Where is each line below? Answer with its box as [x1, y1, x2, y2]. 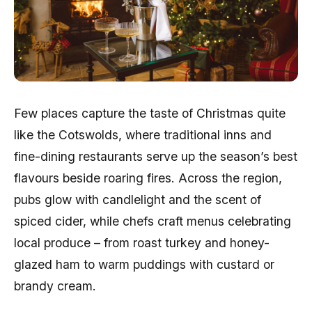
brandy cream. [14, 279, 96, 293]
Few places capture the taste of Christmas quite [14, 106, 286, 120]
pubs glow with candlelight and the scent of [14, 192, 261, 207]
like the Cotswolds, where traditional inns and [14, 127, 272, 142]
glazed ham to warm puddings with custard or [14, 257, 274, 272]
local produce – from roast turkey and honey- [14, 235, 270, 250]
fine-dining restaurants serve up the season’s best [14, 149, 297, 164]
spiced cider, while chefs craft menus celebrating [14, 214, 291, 228]
